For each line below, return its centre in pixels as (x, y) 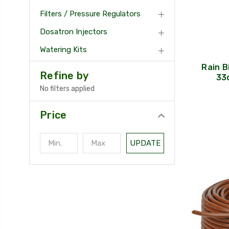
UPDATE (145, 143)
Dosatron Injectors (74, 32)
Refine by (64, 76)
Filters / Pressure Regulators (90, 14)
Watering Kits (63, 50)
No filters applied (67, 89)
